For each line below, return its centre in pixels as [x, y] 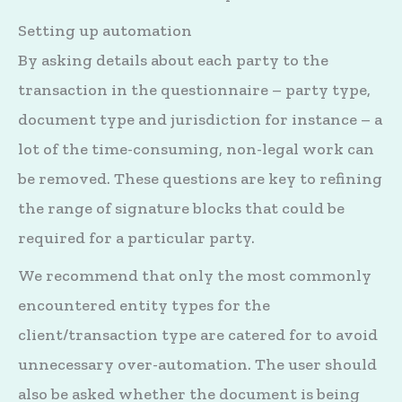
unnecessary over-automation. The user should [197, 365]
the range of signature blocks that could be [181, 209]
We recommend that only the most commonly [195, 276]
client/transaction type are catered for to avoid [198, 335]
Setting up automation [105, 31]
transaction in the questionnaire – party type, [194, 90]
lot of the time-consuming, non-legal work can [196, 149]
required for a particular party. [136, 238]
